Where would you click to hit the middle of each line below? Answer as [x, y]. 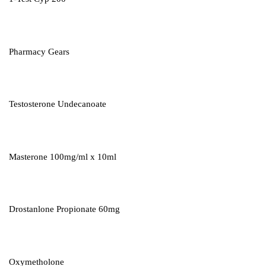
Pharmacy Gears [39, 51]
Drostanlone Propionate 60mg [64, 209]
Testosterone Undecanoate [58, 104]
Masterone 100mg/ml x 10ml [63, 156]
